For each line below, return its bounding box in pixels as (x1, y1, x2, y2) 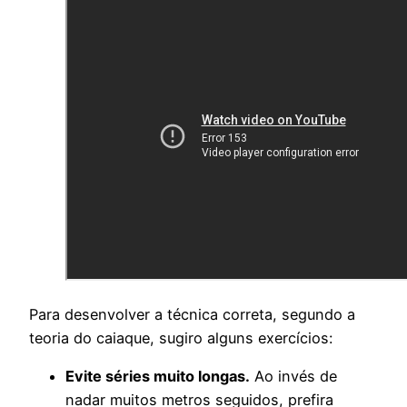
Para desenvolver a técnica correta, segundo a (29, 304, 355, 323)
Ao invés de (250, 367, 337, 385)
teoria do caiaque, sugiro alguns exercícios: (29, 328, 333, 347)
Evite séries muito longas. (65, 367, 250, 385)
